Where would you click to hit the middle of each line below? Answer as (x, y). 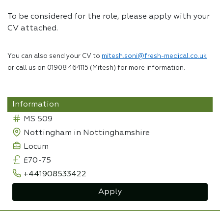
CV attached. (33, 28)
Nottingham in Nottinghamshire (87, 133)
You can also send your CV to (55, 56)
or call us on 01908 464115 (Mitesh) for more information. (96, 68)
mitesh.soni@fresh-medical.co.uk (154, 56)
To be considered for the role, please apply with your (109, 17)
